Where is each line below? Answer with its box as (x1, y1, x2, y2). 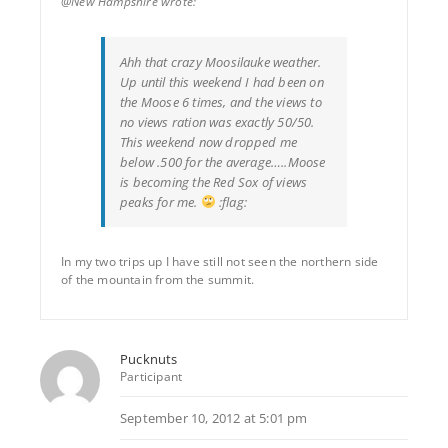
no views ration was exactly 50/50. (120, 112, 315, 131)
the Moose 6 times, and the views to (120, 92, 322, 111)
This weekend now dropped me (120, 132, 298, 151)
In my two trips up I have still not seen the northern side (61, 252, 379, 270)
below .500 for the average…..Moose (120, 152, 326, 171)
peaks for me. (120, 192, 201, 211)
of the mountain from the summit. (61, 270, 255, 288)
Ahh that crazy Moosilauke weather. (120, 52, 322, 71)
